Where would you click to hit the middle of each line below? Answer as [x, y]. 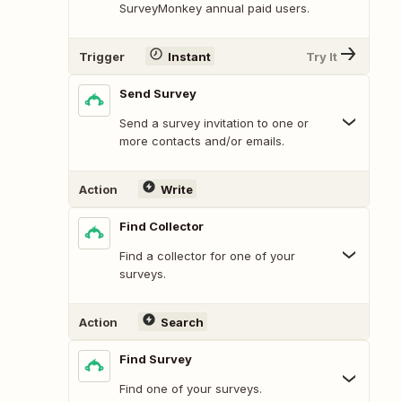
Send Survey [158, 94]
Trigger [102, 56]
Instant [189, 56]
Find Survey [156, 359]
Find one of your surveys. [191, 389]
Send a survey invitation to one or [214, 123]
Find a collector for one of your [207, 256]
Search [182, 322]
